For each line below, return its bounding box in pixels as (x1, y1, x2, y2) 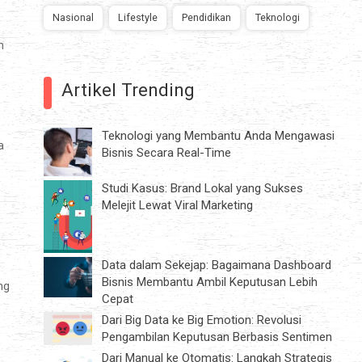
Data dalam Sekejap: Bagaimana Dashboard (102, 257, 331, 272)
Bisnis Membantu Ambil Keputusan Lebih (102, 274, 318, 289)
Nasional (53, 11, 94, 23)
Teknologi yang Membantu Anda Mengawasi (102, 128, 335, 143)
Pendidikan (182, 11, 231, 23)
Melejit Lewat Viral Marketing (102, 197, 253, 213)
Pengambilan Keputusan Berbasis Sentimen (102, 329, 332, 344)
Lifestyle (118, 11, 158, 23)
